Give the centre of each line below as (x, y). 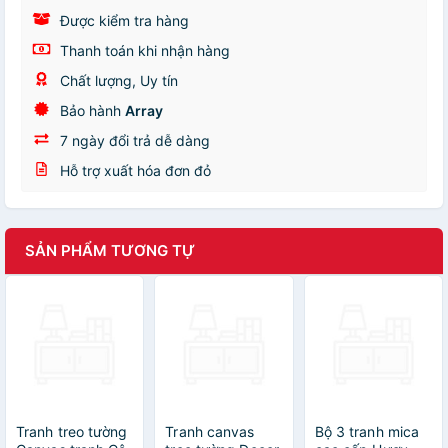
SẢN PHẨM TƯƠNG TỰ (110, 250)
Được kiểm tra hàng (122, 20)
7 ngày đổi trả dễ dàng (133, 140)
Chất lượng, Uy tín (117, 80)
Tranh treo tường (72, 432)
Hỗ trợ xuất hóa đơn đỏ (133, 170)
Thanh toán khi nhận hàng (143, 50)
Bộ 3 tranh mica (367, 432)
